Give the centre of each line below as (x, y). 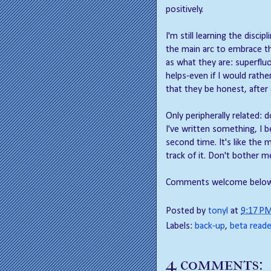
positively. (184, 10)
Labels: (180, 226)
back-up (210, 226)
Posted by (187, 211)
